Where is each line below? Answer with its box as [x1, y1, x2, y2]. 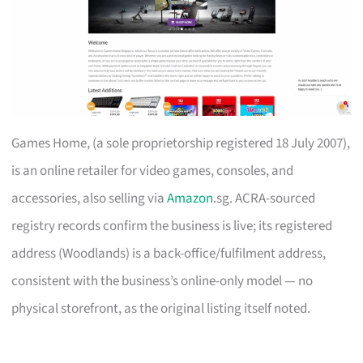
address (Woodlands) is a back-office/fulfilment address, [11, 243, 327, 263]
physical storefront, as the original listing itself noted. [11, 298, 311, 318]
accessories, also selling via [11, 188, 168, 208]
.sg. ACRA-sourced [213, 188, 316, 208]
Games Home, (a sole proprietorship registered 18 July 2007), [11, 133, 351, 153]
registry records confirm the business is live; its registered [11, 216, 333, 236]
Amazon [167, 188, 214, 208]
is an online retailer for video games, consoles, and [11, 160, 294, 181]
